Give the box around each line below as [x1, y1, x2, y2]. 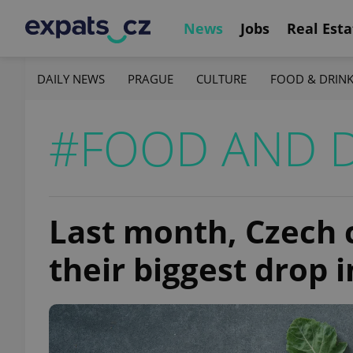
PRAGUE [128, 70, 174, 87]
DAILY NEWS [37, 70, 105, 87]
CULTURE [196, 70, 247, 87]
